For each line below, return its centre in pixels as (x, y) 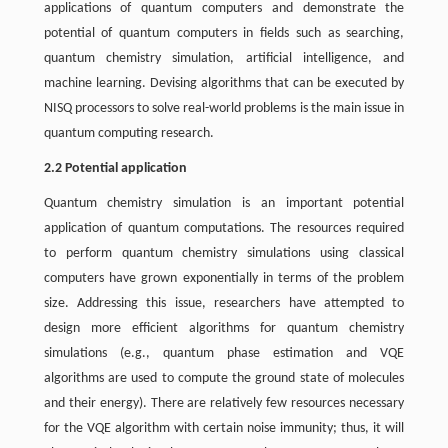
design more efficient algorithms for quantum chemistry (224, 328)
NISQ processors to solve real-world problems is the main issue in (224, 108)
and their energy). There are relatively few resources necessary (224, 403)
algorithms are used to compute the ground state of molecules (224, 378)
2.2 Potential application (115, 168)
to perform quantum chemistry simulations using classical (224, 253)
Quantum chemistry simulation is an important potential (224, 203)
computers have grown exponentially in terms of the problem (224, 278)
